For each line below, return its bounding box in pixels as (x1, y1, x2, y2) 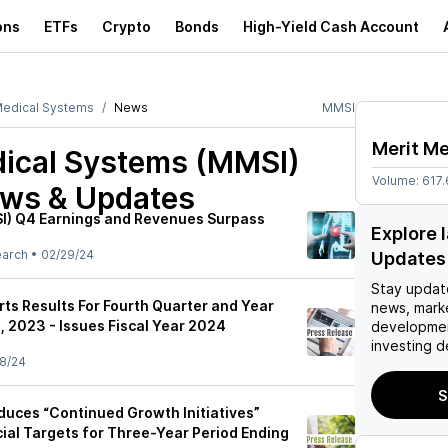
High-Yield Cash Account (243, 17, 419, 35)
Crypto (102, 17, 151, 35)
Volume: (372, 173, 422, 188)
